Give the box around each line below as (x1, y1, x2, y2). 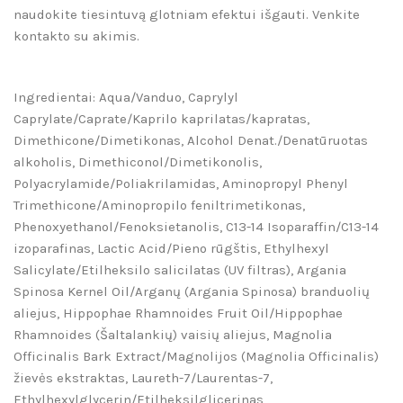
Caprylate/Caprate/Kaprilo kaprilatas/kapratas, (13, 111, 309, 128)
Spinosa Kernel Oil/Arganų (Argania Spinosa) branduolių (13, 283, 370, 300)
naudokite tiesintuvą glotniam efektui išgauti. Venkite (13, 6, 360, 23)
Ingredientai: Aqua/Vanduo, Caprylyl (13, 89, 238, 106)
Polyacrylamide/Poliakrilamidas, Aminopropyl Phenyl (13, 175, 348, 193)
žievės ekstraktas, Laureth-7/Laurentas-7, (13, 370, 273, 387)
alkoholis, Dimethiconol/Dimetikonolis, (13, 154, 262, 171)
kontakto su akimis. (13, 28, 139, 45)
